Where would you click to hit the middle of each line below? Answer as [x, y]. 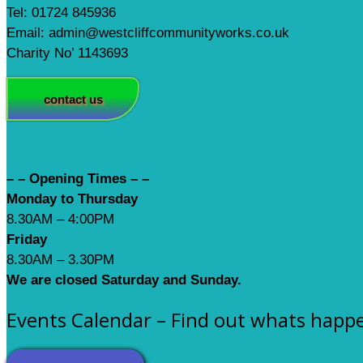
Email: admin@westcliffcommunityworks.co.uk [148, 33]
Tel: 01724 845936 [61, 13]
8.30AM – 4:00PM [60, 220]
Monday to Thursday [72, 199]
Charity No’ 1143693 [67, 53]
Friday [27, 240]
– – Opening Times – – [78, 179]
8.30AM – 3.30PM [60, 260]
